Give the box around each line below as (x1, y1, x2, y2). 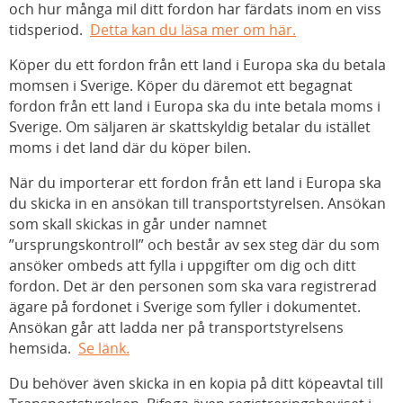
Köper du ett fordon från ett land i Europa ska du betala (9, 54, 386, 75)
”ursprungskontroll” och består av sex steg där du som (9, 234, 380, 255)
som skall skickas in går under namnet (9, 213, 267, 234)
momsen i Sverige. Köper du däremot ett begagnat (9, 75, 353, 95)
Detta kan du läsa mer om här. (90, 19, 296, 40)
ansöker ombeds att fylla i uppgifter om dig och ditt (9, 255, 356, 275)
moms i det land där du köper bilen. (9, 137, 251, 157)
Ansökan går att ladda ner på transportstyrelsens (9, 317, 344, 337)
